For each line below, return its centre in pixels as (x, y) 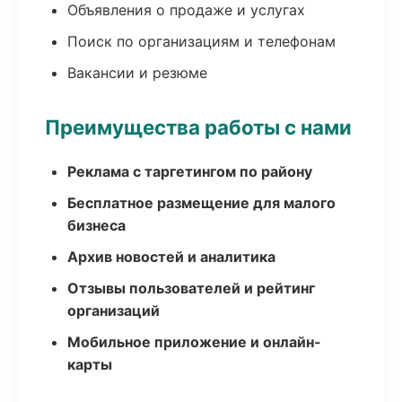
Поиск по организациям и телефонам (201, 41)
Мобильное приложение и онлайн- (194, 342)
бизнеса (96, 225)
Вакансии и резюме (137, 73)
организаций (114, 310)
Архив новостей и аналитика (171, 257)
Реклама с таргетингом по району (190, 171)
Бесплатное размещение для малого (201, 203)
